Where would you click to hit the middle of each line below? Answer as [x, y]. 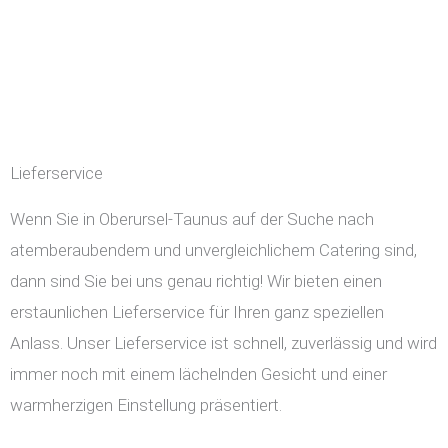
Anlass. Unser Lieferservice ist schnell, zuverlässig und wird [223, 343]
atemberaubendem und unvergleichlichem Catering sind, [213, 250]
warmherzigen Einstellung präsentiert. [146, 405]
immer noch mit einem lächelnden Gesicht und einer [198, 374]
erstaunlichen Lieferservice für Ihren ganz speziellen [197, 312]
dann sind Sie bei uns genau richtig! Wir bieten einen [196, 281]
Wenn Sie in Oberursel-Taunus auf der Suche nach [192, 219]
